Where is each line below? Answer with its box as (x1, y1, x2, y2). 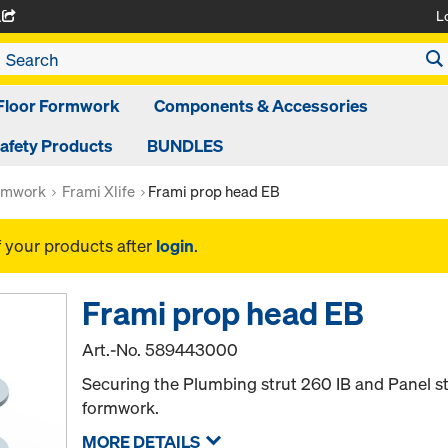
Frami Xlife (62, 181, 135, 201)
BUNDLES (147, 134, 223, 157)
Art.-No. (82, 338, 146, 361)
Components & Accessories (154, 94, 368, 117)
